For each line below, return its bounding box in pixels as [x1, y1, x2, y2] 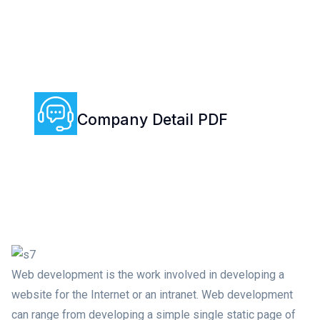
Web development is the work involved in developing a [11, 267, 284, 281]
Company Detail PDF [77, 109, 228, 129]
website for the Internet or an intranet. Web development [11, 287, 293, 301]
